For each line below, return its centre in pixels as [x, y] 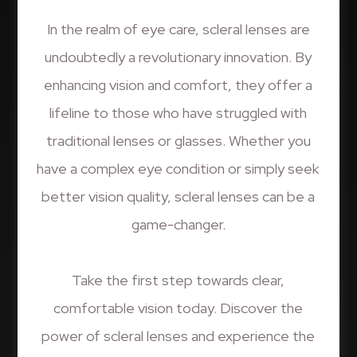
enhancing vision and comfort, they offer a [178, 84]
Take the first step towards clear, [178, 280]
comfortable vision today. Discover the [178, 308]
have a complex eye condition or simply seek [178, 168]
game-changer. [178, 224]
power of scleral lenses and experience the [178, 335]
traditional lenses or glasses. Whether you [178, 140]
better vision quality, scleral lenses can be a [178, 196]
